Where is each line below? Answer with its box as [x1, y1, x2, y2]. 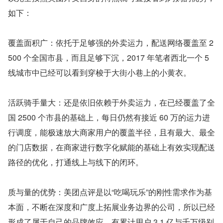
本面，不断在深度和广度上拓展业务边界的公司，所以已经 [8, 201, 215, 213]
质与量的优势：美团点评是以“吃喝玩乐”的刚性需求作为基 [8, 186, 212, 198]
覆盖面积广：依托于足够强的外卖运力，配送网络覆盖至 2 [8, 37, 214, 49]
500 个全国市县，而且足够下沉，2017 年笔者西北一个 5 [8, 52, 209, 64]
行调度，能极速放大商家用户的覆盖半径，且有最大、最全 [8, 126, 215, 138]
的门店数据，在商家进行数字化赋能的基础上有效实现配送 [8, 141, 215, 153]
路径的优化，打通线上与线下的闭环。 [8, 156, 143, 168]
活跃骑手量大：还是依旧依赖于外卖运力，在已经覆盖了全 [8, 97, 215, 109]
